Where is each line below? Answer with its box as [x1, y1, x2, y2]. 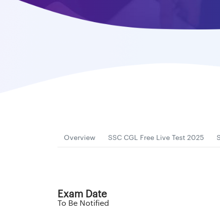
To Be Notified [57, 199, 109, 207]
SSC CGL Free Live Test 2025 [108, 134, 204, 141]
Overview [64, 134, 95, 141]
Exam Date [57, 189, 107, 199]
